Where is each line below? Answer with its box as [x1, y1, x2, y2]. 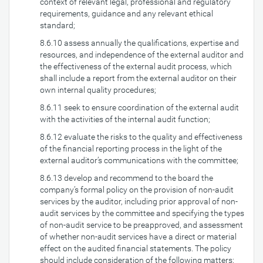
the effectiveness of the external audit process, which [40, 62, 232, 71]
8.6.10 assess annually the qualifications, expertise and [40, 38, 239, 48]
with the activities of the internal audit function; [40, 114, 210, 124]
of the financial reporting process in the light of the [40, 144, 222, 153]
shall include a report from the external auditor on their [40, 73, 237, 83]
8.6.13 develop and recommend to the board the [40, 173, 213, 183]
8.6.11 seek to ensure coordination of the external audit [40, 103, 239, 112]
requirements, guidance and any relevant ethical [40, 9, 213, 18]
